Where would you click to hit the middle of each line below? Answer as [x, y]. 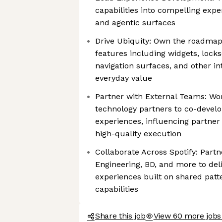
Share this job [120, 216]
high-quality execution [138, 134]
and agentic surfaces [135, 23]
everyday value [124, 78]
